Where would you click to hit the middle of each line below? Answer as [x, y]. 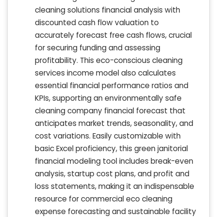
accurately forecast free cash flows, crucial [113, 35]
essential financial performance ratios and [112, 86]
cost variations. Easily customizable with [108, 136]
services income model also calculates [105, 73]
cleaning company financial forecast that [110, 111]
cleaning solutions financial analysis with [108, 10]
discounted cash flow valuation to [97, 23]
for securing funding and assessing [98, 48]
